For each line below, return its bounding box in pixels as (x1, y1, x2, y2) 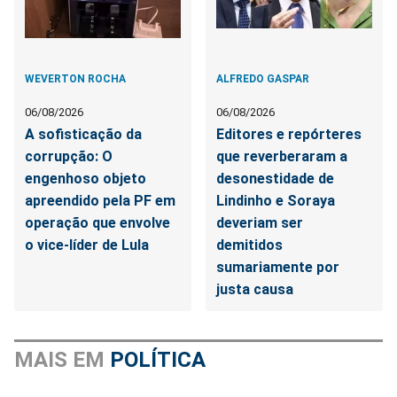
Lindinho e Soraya (216, 192, 336, 210)
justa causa (216, 281, 294, 299)
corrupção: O (25, 148, 113, 166)
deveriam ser (216, 214, 304, 232)
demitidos (216, 237, 284, 254)
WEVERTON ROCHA (25, 73, 126, 86)
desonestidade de (216, 170, 335, 188)
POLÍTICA (110, 347, 206, 373)
